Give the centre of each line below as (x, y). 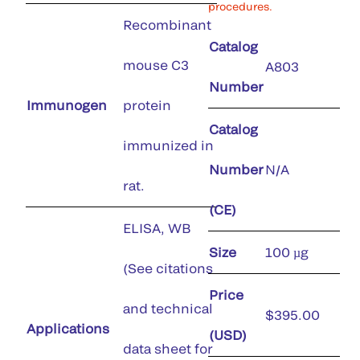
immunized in (168, 145)
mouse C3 (156, 65)
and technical (168, 308)
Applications (68, 328)
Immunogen (67, 105)
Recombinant (167, 25)
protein (147, 105)
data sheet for (168, 348)
